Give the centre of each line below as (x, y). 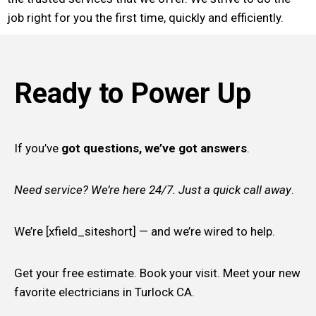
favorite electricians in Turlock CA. (104, 292)
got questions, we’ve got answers (153, 148)
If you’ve (36, 148)
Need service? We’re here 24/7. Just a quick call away (153, 189)
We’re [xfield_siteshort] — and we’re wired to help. (145, 231)
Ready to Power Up (133, 93)
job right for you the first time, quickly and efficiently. (145, 17)
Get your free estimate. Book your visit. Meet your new (157, 273)
